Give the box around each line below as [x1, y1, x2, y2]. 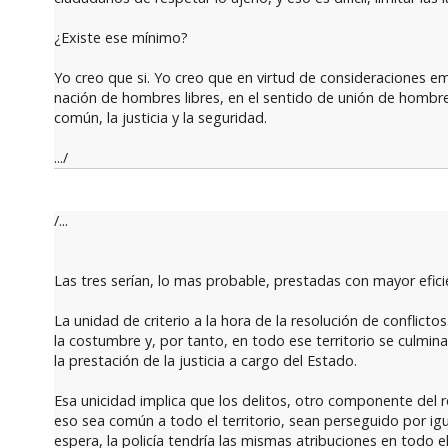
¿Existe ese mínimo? [53, 28, 188, 48]
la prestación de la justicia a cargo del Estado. [53, 350, 357, 370]
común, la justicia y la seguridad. [53, 108, 267, 128]
